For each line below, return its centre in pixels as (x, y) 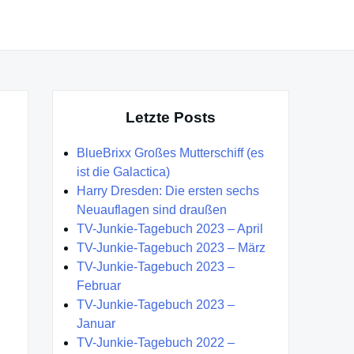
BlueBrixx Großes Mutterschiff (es (170, 153)
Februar (99, 285)
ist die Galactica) (123, 171)
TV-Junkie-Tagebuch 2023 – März (171, 247)
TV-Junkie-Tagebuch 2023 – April (170, 228)
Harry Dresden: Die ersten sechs (168, 190)
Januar (96, 323)
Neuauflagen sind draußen (152, 209)
